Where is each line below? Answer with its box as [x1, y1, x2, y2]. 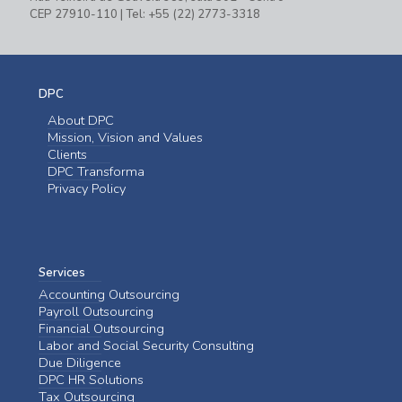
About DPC [48, 110, 114, 129]
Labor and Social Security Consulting [39, 336, 254, 354]
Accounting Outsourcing [39, 284, 179, 303]
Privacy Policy [48, 179, 126, 197]
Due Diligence [39, 353, 121, 371]
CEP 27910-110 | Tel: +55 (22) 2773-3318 [30, 5, 260, 22]
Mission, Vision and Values [48, 127, 203, 146]
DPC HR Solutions [39, 370, 144, 389]
